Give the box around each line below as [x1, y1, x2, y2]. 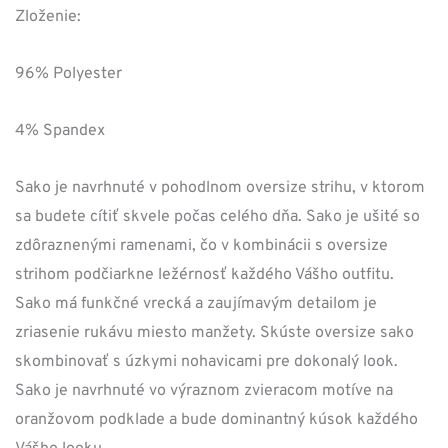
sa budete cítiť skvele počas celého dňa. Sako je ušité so [15, 206, 420, 227]
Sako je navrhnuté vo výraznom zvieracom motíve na [15, 380, 393, 401]
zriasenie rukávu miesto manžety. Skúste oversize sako [15, 322, 414, 343]
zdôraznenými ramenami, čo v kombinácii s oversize [15, 235, 388, 256]
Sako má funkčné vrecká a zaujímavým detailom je [15, 293, 377, 314]
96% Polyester [15, 63, 122, 84]
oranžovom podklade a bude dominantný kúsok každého [15, 409, 418, 430]
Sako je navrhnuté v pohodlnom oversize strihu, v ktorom [15, 177, 425, 198]
